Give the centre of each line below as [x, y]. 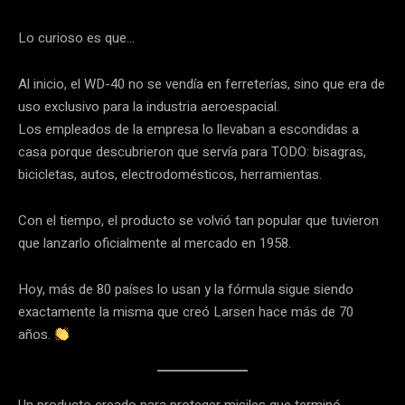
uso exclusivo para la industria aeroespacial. [149, 107]
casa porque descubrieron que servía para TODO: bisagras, [192, 152]
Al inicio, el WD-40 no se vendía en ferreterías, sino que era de [202, 85]
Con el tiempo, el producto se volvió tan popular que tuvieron [198, 221]
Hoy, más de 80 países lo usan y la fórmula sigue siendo [186, 290]
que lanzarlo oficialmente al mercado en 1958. [155, 244]
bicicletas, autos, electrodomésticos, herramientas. [170, 175]
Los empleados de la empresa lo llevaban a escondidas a [188, 130]
